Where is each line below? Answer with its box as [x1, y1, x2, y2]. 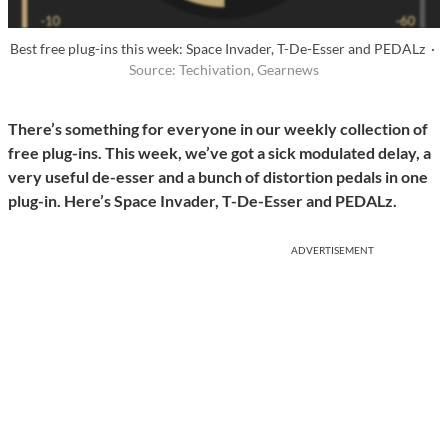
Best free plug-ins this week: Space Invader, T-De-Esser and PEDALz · [10, 40, 438, 58]
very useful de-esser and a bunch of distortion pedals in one [8, 167, 428, 187]
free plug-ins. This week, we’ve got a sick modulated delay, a [8, 143, 431, 163]
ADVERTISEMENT [291, 244, 374, 257]
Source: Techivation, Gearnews [129, 61, 319, 79]
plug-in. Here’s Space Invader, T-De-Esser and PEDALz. [8, 191, 397, 211]
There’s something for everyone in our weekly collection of [8, 119, 428, 139]
